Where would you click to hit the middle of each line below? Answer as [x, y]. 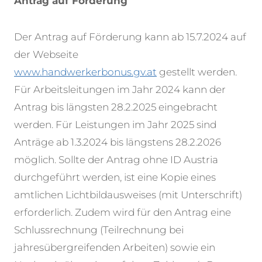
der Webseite [46, 55]
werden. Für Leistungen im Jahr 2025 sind [115, 125]
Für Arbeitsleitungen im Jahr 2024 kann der [120, 90]
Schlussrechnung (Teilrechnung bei [99, 230]
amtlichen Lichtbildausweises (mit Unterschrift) [128, 195]
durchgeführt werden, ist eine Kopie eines [115, 177]
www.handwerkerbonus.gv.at [85, 72]
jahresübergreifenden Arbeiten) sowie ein [115, 248]
